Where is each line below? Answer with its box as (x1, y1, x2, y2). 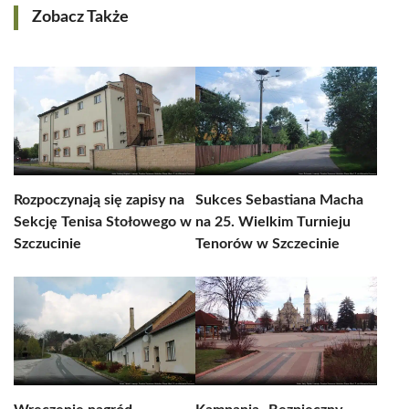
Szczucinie (14, 236, 81, 251)
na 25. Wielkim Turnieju (195, 215, 351, 229)
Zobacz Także (32, 9, 129, 26)
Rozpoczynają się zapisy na (14, 193, 184, 207)
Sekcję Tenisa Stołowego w (14, 215, 192, 229)
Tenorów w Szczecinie (195, 236, 340, 251)
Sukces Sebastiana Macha (195, 193, 363, 207)
